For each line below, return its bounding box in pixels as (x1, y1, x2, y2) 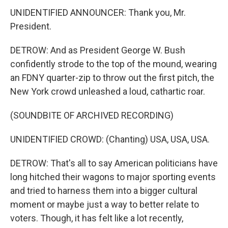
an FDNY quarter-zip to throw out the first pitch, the (10, 72, 214, 83)
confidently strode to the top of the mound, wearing (10, 59, 217, 69)
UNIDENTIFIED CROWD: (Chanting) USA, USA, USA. (10, 134, 210, 145)
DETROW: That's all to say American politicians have (10, 158, 218, 168)
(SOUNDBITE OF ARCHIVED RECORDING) (10, 110, 174, 121)
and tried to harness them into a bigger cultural (10, 185, 197, 196)
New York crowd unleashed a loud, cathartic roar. (10, 86, 205, 97)
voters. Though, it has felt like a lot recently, (10, 213, 183, 223)
